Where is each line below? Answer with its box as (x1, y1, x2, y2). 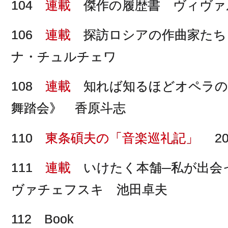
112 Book (11, 212, 74, 226)
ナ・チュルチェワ (11, 49, 117, 64)
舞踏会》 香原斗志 (11, 101, 126, 116)
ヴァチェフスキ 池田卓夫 (11, 182, 167, 196)
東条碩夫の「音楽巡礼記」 (45, 130, 198, 145)
